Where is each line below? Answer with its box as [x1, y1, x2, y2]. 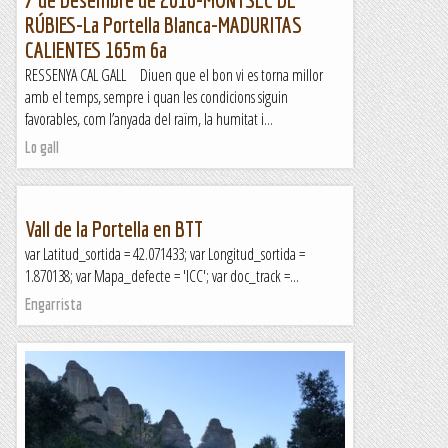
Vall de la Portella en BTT [25, 216, 203, 241]
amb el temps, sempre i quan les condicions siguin [25, 86, 288, 108]
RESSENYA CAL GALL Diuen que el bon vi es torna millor [25, 64, 323, 86]
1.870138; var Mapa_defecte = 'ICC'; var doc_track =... [25, 265, 299, 287]
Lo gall [25, 138, 59, 156]
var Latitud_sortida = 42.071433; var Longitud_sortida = [25, 243, 305, 265]
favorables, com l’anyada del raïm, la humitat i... [25, 108, 273, 130]
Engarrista [25, 295, 82, 313]
